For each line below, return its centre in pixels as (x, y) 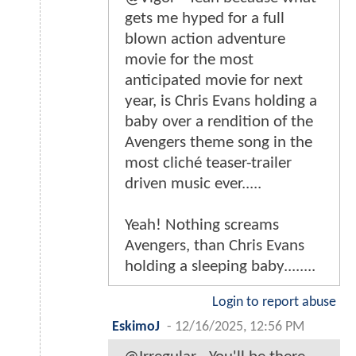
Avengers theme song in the (219, 142)
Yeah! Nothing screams (202, 225)
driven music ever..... (193, 184)
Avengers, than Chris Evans (215, 246)
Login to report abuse (274, 302)
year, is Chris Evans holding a (221, 101)
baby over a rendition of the (219, 122)
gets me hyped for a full (205, 18)
